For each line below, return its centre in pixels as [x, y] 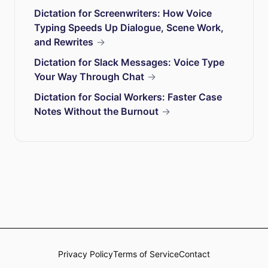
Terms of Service [146, 254]
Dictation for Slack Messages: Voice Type [129, 62]
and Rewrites [64, 42]
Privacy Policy [86, 254]
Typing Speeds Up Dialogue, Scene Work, [129, 28]
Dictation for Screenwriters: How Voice [123, 13]
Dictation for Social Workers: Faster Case [128, 97]
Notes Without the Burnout [96, 111]
